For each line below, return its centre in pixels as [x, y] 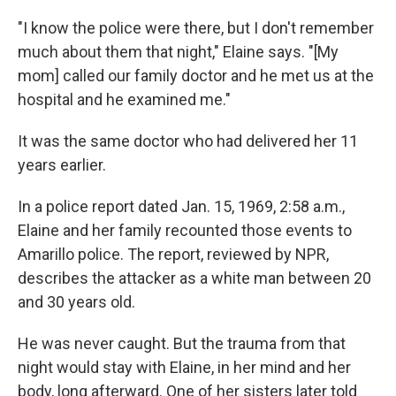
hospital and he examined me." [124, 100]
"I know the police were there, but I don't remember [196, 28]
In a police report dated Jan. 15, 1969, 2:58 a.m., [181, 207]
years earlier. [62, 165]
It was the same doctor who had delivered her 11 [188, 141]
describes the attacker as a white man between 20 [194, 278]
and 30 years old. [76, 302]
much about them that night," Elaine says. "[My [178, 52]
